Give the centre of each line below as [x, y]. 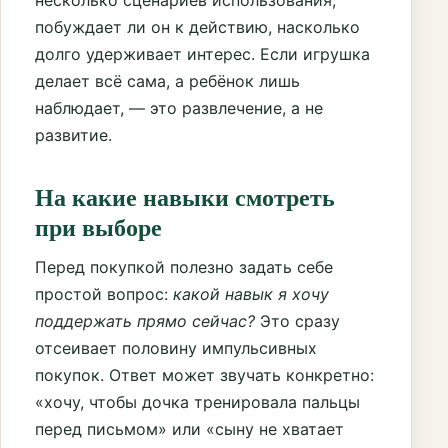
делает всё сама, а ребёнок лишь [167, 80]
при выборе [98, 227]
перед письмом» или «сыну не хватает [189, 429]
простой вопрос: [104, 294]
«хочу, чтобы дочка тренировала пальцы [197, 402]
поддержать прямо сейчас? [145, 321]
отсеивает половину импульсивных [176, 348]
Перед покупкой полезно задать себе [184, 267]
